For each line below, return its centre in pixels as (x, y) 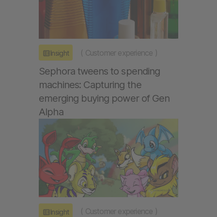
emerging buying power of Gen (104, 98)
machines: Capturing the (90, 85)
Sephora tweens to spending (99, 71)
